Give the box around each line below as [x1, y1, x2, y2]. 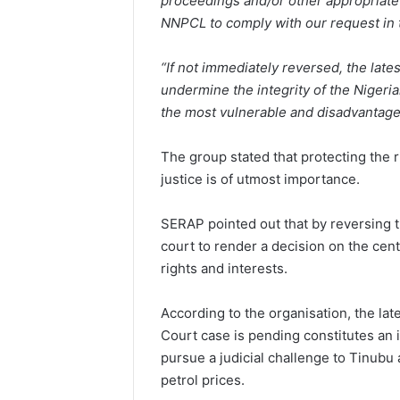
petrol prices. [161, 371, 246, 389]
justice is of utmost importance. [161, 171, 361, 188]
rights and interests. [161, 260, 288, 278]
